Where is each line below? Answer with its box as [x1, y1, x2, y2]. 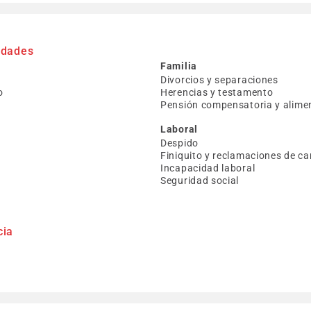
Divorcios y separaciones [160, 74, 278, 85]
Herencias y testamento [160, 87, 274, 98]
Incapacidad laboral [160, 162, 255, 174]
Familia [160, 60, 197, 72]
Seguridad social [160, 175, 239, 186]
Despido [160, 137, 199, 149]
